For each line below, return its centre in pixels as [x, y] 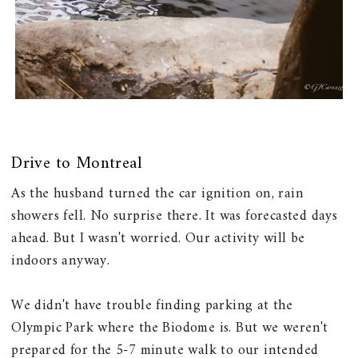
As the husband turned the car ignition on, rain [158, 194]
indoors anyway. [61, 261]
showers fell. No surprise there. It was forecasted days [175, 217]
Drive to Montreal [77, 164]
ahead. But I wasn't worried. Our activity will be [158, 239]
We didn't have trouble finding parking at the [152, 306]
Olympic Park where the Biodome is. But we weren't [170, 328]
